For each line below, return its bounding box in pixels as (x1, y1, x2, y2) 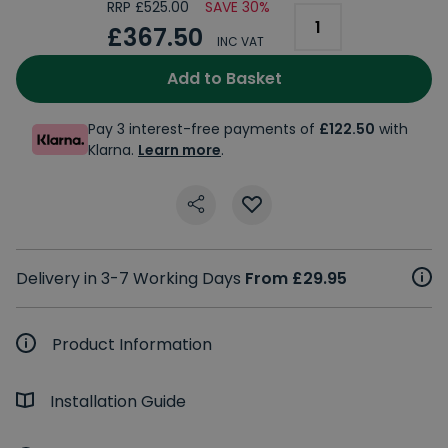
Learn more (138, 139, 221, 160)
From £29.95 (245, 266, 347, 290)
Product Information (52, 332, 212, 356)
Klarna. (88, 139, 138, 160)
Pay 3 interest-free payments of (88, 118, 319, 139)
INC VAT (216, 32, 264, 50)
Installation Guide (50, 389, 186, 413)
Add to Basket (166, 66, 282, 90)
